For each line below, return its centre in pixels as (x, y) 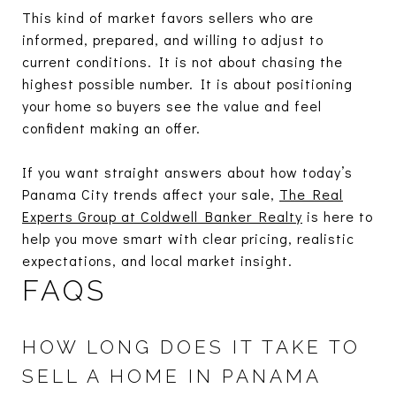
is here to (338, 216)
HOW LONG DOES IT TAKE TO (191, 346)
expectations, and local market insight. (157, 260)
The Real (311, 194)
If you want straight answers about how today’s (187, 171)
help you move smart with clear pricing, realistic (188, 238)
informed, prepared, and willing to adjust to (173, 39)
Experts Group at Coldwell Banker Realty (162, 216)
